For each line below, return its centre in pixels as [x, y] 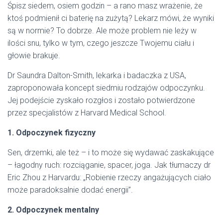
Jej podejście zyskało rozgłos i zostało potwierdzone [101, 100]
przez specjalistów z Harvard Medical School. [87, 113]
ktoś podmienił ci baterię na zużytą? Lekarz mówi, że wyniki [111, 18]
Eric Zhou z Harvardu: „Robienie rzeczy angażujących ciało [109, 177]
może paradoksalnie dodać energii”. [70, 190]
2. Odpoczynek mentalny [53, 210]
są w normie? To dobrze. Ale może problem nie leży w [102, 31]
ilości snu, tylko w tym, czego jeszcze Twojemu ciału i [101, 43]
